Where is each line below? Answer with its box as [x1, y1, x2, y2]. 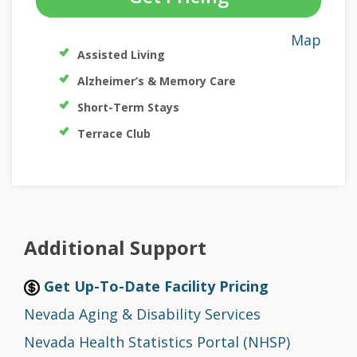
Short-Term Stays [77, 100, 179, 116]
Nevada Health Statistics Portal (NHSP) [24, 332, 290, 352]
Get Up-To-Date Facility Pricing [40, 277, 269, 296]
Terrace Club [77, 126, 151, 142]
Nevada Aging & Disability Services [24, 304, 261, 324]
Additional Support [24, 234, 206, 261]
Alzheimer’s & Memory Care [77, 73, 236, 89]
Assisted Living [77, 47, 165, 63]
